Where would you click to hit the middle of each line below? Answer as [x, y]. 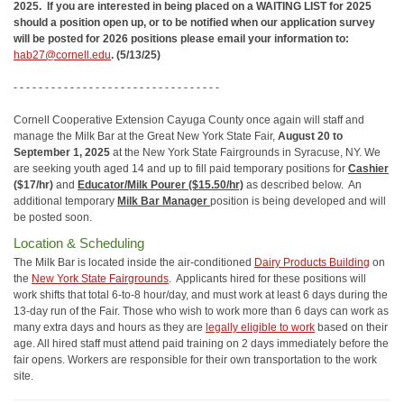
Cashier [368, 168]
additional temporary [65, 201]
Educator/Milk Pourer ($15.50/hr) [161, 184]
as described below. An [304, 184]
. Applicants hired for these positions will [267, 279]
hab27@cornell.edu [62, 55]
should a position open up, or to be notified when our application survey [194, 22]
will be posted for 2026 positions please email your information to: [181, 38]
